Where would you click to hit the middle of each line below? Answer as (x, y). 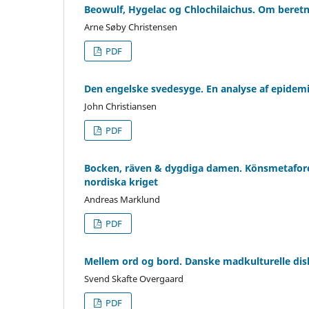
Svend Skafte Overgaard (134, 278)
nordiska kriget (121, 181)
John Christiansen (120, 106)
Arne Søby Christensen (131, 27)
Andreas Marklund (122, 199)
